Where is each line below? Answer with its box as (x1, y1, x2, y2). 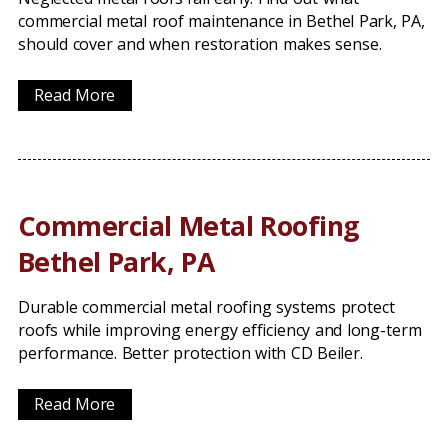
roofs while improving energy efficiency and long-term (18, 319, 422, 341)
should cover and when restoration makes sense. (18, 33, 382, 55)
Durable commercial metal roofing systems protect (18, 296, 395, 318)
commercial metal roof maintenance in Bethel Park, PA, (18, 10, 425, 32)
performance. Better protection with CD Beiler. (18, 342, 363, 364)
